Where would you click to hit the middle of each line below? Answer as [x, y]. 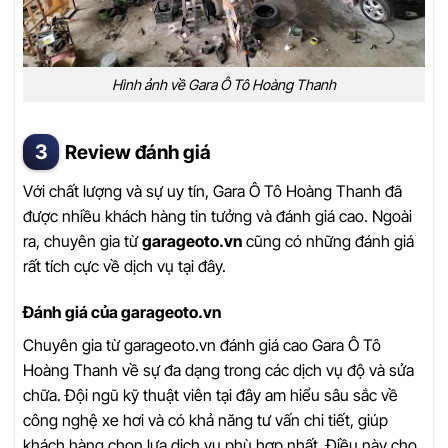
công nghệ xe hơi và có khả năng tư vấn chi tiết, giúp [205, 420]
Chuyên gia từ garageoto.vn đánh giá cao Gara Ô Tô [202, 345]
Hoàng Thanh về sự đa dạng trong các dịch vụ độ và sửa [218, 370]
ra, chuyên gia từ [82, 241]
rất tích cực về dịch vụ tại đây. [124, 266]
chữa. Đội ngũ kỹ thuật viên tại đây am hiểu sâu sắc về [210, 395]
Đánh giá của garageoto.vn [122, 312]
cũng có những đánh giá [328, 241]
